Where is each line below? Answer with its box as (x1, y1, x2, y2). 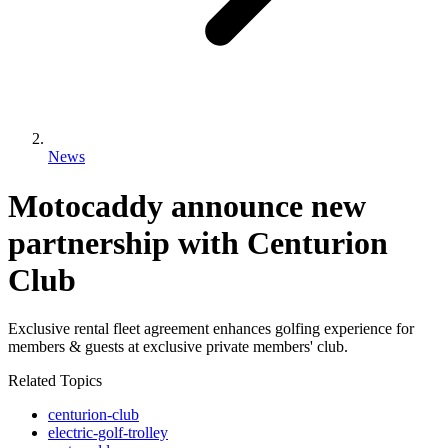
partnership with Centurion (8, 224, 388, 261)
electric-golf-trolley (48, 424, 168, 442)
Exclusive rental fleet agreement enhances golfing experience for (8, 320, 414, 338)
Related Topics (8, 372, 102, 390)
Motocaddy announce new (8, 187, 366, 224)
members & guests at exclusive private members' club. (8, 338, 348, 356)
